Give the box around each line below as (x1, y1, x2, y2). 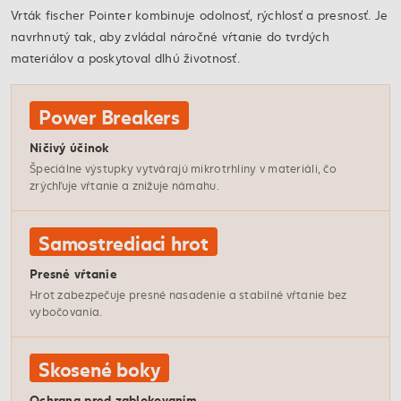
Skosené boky (38, 354, 161, 383)
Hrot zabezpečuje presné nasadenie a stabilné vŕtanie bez (30, 286, 347, 303)
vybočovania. (30, 303, 103, 320)
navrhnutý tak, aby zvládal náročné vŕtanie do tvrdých (11, 27, 329, 46)
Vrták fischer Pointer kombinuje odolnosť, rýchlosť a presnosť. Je (11, 5, 388, 24)
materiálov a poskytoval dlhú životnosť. (11, 48, 240, 67)
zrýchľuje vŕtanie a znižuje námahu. (30, 177, 219, 194)
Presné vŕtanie (30, 263, 117, 283)
